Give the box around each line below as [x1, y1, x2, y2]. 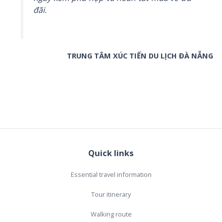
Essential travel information [70, 169, 152, 179]
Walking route [90, 209, 132, 219]
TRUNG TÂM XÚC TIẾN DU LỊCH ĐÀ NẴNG [66, 51, 213, 61]
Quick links [88, 147, 134, 159]
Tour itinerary [91, 189, 131, 199]
